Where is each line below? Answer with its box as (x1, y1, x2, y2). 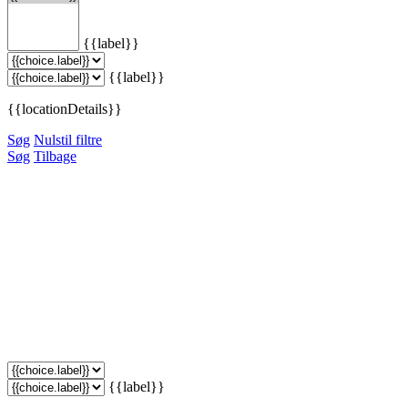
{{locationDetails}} (7, 100, 122, 117)
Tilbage (34, 148, 76, 164)
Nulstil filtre (34, 131, 102, 148)
